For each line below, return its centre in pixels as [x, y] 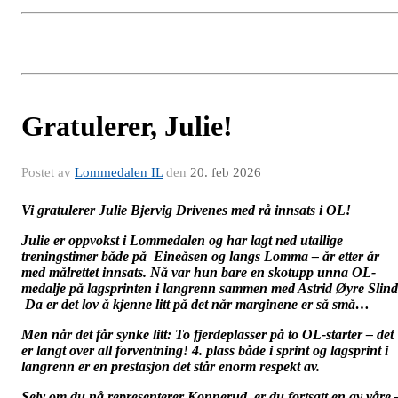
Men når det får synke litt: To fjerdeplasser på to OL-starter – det [207, 335]
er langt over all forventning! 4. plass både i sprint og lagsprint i [205, 351]
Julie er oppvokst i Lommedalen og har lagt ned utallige [182, 241]
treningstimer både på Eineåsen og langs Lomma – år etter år [200, 257]
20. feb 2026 [226, 173]
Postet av [48, 173]
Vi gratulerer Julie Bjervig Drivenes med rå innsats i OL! [186, 211]
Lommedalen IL [119, 173]
